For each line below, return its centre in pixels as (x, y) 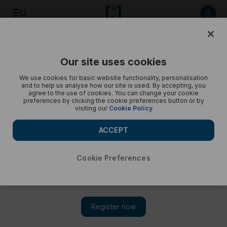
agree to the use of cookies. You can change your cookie (113, 93)
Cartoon (63, 72)
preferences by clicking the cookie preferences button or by (113, 101)
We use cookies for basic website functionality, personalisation (113, 78)
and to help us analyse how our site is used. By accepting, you (113, 85)
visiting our (92, 108)
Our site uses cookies (113, 62)
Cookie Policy (130, 108)
